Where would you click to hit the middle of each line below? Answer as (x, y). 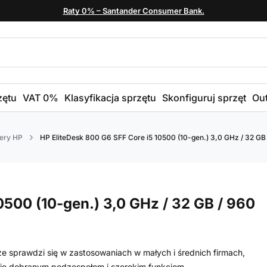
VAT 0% (41, 98)
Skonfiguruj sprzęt (204, 98)
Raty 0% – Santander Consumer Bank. (133, 11)
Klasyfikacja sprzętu (110, 98)
